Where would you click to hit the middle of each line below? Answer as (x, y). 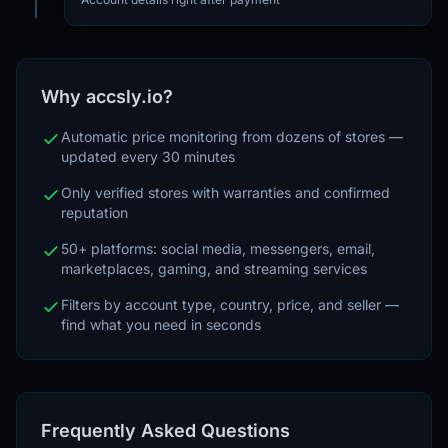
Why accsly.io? (107, 96)
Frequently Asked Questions (165, 430)
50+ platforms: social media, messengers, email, (218, 248)
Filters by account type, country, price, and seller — (230, 304)
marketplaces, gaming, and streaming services (214, 268)
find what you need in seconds (161, 324)
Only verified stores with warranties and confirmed (225, 192)
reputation (94, 212)
